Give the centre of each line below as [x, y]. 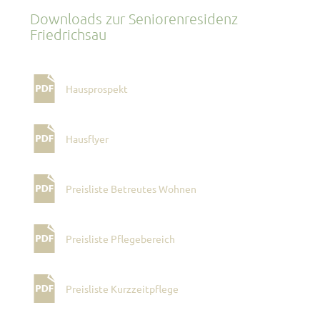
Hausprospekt [97, 88]
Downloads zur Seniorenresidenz [134, 19]
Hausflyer [87, 138]
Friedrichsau [68, 34]
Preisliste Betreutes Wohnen [131, 188]
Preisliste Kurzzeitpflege [122, 288]
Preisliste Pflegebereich [120, 238]
